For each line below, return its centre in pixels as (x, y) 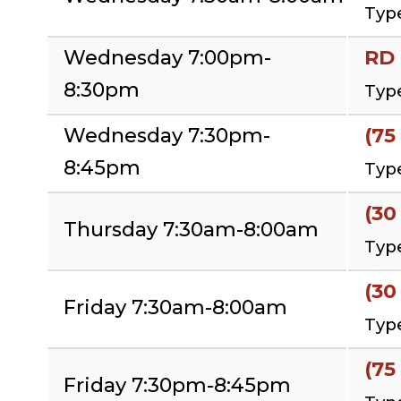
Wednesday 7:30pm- (167, 135)
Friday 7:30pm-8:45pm (177, 385)
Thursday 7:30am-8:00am (191, 229)
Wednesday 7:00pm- (167, 57)
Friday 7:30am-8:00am (175, 307)
